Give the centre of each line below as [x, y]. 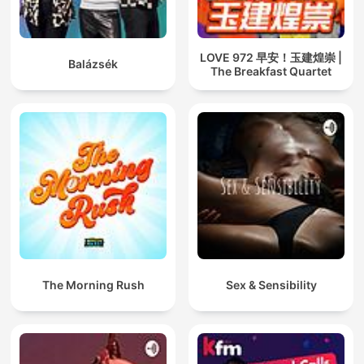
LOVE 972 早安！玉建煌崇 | [271, 57]
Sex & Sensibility [271, 285]
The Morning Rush [93, 285]
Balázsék [93, 64]
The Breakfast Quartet [271, 71]
